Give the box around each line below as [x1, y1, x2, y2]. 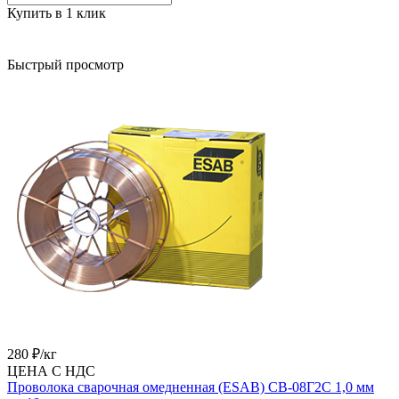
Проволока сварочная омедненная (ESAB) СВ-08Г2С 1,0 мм [7, 379, 374, 395]
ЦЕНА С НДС [7, 362, 95, 379]
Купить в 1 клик [7, 4, 106, 20]
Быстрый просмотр [7, 56, 124, 72]
